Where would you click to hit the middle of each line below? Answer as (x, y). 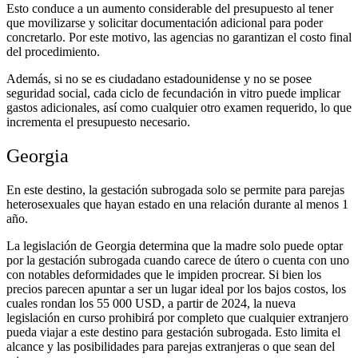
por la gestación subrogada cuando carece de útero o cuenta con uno (178, 260)
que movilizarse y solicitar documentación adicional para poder (165, 22)
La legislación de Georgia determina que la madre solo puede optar (175, 245)
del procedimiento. (53, 51)
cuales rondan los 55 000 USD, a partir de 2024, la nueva (151, 303)
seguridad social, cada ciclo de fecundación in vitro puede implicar (173, 93)
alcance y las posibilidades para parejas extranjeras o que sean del (171, 346)
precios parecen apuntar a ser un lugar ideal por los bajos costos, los (176, 288)
